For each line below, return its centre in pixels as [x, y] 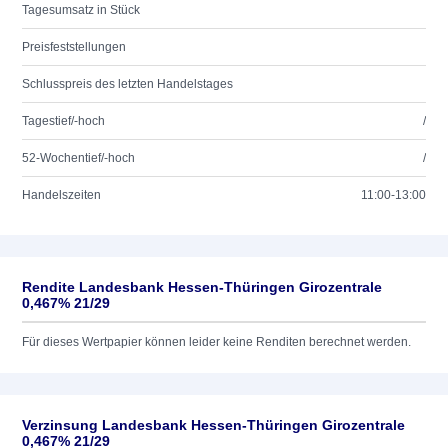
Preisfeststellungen [74, 47]
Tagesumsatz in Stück [81, 10]
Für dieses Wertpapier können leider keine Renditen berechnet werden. [216, 342]
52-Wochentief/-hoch [78, 158]
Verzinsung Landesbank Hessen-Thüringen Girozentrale [213, 425]
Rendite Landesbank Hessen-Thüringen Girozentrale [202, 287]
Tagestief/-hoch [63, 121]
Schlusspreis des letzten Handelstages [127, 84]
